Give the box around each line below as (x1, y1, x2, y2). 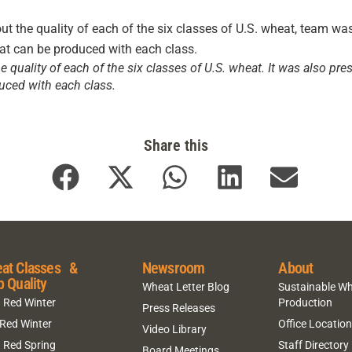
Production (278, 295, 333, 309)
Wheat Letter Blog (141, 280, 229, 293)
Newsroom (141, 258, 205, 278)
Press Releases (141, 301, 215, 314)
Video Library (141, 322, 207, 335)
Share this (144, 135, 208, 155)
